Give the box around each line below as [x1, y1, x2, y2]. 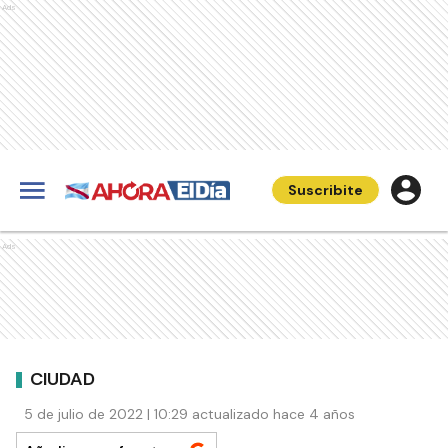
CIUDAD [30, 366, 95, 391]
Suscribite [288, 181, 363, 199]
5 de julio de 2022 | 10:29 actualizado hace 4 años [24, 405, 355, 423]
